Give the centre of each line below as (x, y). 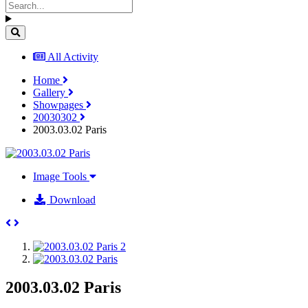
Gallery (51, 92)
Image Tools (61, 176)
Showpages (59, 104)
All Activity (73, 56)
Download (71, 199)
